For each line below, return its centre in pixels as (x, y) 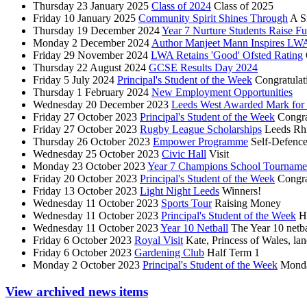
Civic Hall (184, 154)
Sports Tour (186, 204)
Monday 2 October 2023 (86, 265)
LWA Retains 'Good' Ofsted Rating (227, 56)
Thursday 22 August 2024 (89, 68)
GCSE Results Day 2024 (203, 68)
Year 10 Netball (194, 228)
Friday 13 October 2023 (85, 191)
